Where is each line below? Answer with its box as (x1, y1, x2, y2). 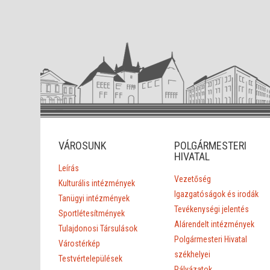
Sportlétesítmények (58, 208, 125, 218)
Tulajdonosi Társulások (58, 223, 138, 233)
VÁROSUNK (58, 139, 107, 152)
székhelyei (174, 249, 210, 259)
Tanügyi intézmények (58, 193, 130, 203)
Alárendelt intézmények (174, 219, 254, 229)
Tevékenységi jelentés (174, 204, 249, 214)
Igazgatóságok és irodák (174, 189, 259, 199)
